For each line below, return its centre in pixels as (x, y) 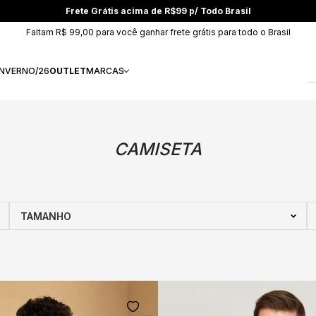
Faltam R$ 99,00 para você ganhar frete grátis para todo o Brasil (158, 32)
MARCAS (105, 71)
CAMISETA (158, 149)
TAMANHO (46, 216)
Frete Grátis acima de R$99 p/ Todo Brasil (158, 11)
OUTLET (68, 71)
